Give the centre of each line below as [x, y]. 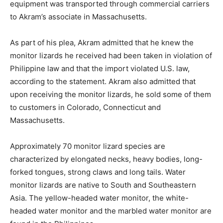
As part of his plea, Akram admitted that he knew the [102, 43]
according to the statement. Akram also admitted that [103, 81]
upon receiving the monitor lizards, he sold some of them [111, 94]
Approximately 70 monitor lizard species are [88, 146]
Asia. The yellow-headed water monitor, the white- [99, 198]
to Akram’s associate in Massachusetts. [78, 17]
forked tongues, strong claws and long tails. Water [98, 172]
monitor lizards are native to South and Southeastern [103, 185]
